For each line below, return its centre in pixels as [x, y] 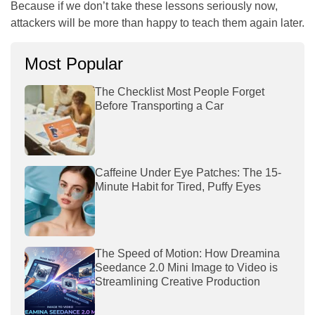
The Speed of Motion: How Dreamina [187, 253]
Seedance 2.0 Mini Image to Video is [186, 267]
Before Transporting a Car [159, 105]
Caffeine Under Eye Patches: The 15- [188, 172]
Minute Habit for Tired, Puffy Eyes [179, 186]
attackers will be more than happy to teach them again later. [157, 22]
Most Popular [74, 63]
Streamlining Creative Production [178, 281]
